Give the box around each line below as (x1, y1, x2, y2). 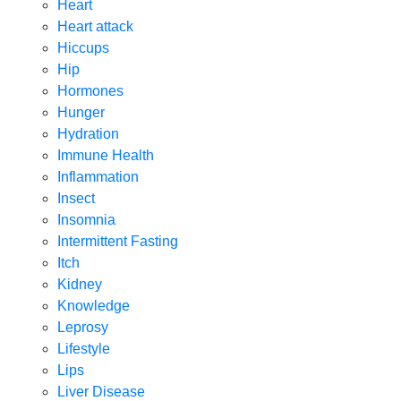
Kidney (57, 276, 102, 292)
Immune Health (57, 147, 154, 163)
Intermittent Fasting (57, 233, 178, 249)
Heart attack (57, 18, 133, 34)
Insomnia (57, 211, 115, 227)
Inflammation (57, 168, 139, 184)
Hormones (57, 82, 124, 98)
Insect (57, 190, 95, 206)
